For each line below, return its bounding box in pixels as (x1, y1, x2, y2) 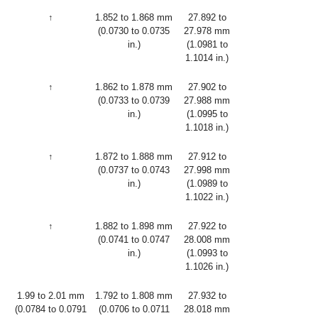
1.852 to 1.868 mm (95, 12, 172, 23)
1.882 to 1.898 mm (95, 221, 172, 231)
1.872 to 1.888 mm (95, 151, 172, 162)
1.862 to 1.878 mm (95, 82, 172, 92)
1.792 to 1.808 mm (95, 290, 172, 301)
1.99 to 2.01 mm (17, 290, 84, 301)
